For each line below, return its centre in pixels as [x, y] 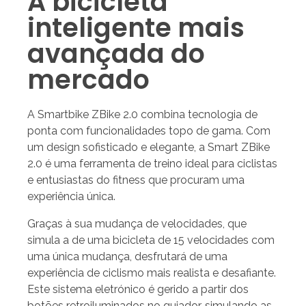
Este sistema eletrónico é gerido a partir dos [138, 289]
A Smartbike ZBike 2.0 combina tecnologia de [142, 114]
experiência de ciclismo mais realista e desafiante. [152, 273]
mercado [88, 79]
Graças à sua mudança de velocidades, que [137, 223]
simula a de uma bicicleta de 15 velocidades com [151, 240]
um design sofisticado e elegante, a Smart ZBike [149, 147]
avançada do [116, 53]
